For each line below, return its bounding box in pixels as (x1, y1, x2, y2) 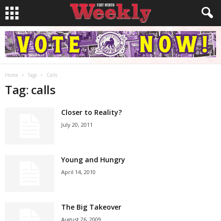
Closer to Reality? (61, 108, 122, 117)
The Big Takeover (61, 202, 121, 212)
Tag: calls (5, 81, 56, 98)
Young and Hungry (61, 155, 125, 164)
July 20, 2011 (61, 121, 93, 128)
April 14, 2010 (61, 168, 96, 176)
